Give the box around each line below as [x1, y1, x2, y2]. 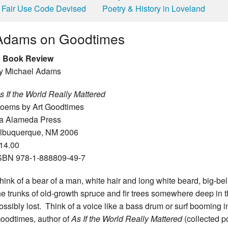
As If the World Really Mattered [71, 212, 182, 224]
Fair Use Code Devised [2, 2, 87, 14]
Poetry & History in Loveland [102, 2, 206, 14]
